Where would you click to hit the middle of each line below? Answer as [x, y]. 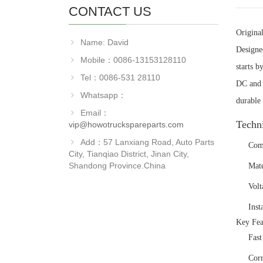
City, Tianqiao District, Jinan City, [129, 154]
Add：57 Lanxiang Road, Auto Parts [147, 142]
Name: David [104, 42]
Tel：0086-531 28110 [120, 77]
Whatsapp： [103, 95]
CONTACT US [110, 11]
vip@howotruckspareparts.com [126, 124]
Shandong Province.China [117, 166]
